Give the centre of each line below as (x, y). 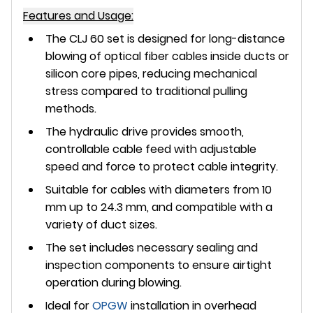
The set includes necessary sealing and (152, 247)
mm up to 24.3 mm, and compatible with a (159, 207)
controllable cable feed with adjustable (151, 149)
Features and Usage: (78, 15)
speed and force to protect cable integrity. (162, 166)
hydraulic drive (109, 131)
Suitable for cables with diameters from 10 (159, 189)
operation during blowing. (114, 282)
